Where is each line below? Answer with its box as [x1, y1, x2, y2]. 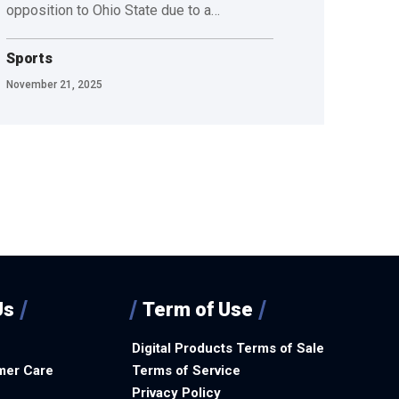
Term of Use [142, 298, 253, 322]
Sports [6, 49, 53, 67]
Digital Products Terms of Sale [132, 340, 324, 357]
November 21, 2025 [6, 77, 103, 91]
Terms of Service [132, 362, 240, 379]
